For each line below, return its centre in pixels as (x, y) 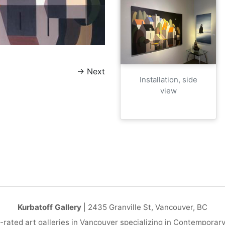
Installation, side (168, 79)
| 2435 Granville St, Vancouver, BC (144, 207)
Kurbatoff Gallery (49, 207)
